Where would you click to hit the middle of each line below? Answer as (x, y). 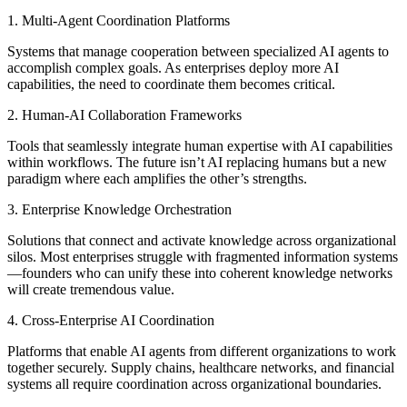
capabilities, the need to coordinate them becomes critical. (171, 84)
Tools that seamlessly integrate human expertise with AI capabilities (200, 146)
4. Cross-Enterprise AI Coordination (111, 321)
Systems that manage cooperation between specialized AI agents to (198, 52)
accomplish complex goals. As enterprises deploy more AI (173, 68)
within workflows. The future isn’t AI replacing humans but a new (197, 163)
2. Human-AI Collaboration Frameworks (124, 115)
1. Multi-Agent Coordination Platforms (119, 21)
